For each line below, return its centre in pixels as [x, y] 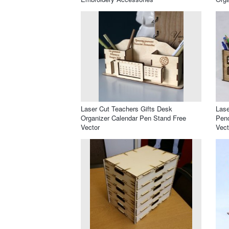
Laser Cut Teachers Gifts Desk [127, 108]
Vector [90, 127]
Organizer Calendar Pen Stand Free [133, 118]
